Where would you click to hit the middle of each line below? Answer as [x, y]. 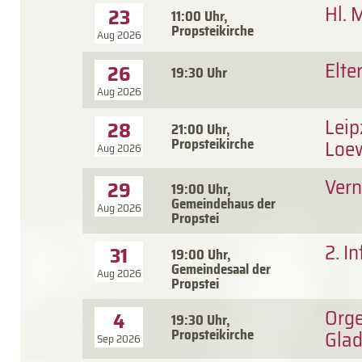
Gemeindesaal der [221, 269]
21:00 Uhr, [201, 129]
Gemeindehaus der [223, 203]
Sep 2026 [119, 339]
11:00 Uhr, [200, 16]
